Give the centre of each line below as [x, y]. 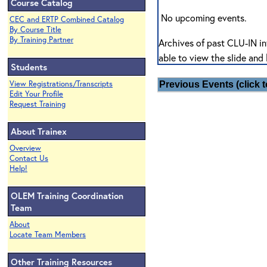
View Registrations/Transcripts [61, 84]
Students [29, 67]
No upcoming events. [203, 18]
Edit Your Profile [36, 94]
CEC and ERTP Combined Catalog [67, 19]
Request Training [38, 104]
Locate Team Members [48, 235]
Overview [25, 148]
